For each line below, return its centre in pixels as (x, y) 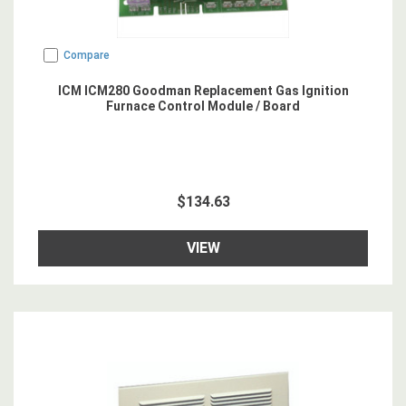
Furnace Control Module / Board (203, 106)
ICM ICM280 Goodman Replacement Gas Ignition (203, 91)
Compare (87, 55)
